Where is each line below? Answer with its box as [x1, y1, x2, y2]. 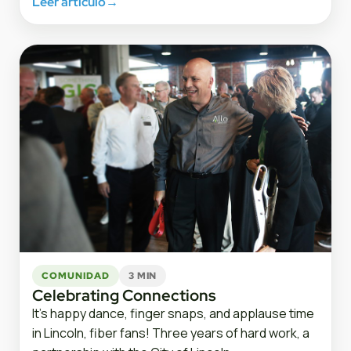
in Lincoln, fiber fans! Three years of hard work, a [32, 324, 309, 342]
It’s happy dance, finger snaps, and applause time [32, 305, 314, 323]
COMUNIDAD [42, 269, 110, 282]
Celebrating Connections [32, 285, 216, 306]
